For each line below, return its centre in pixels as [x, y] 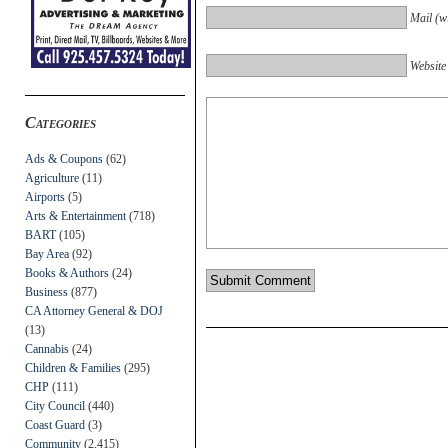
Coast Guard [55, 424]
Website [428, 65]
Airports [45, 196]
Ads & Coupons [64, 158]
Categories [60, 122]
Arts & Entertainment [75, 215]
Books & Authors [67, 272]
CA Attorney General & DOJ [94, 310]
